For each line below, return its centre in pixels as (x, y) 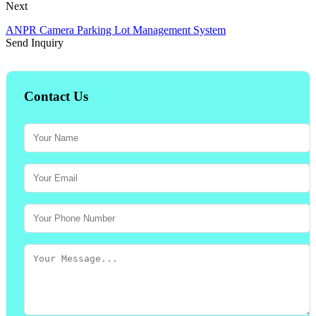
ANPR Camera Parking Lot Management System (116, 30)
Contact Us (56, 96)
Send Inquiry (35, 42)
